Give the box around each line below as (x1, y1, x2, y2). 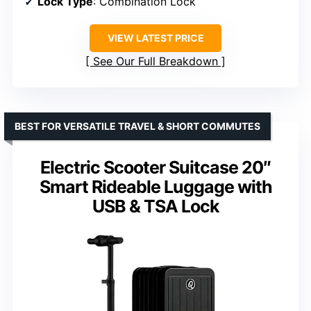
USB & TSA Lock (92, 196, 219, 217)
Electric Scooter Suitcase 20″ (40, 157, 271, 178)
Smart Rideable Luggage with (39, 176, 272, 198)
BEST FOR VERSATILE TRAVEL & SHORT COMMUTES (15, 120, 260, 133)
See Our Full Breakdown (93, 54, 218, 69)
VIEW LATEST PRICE (107, 32, 204, 44)
